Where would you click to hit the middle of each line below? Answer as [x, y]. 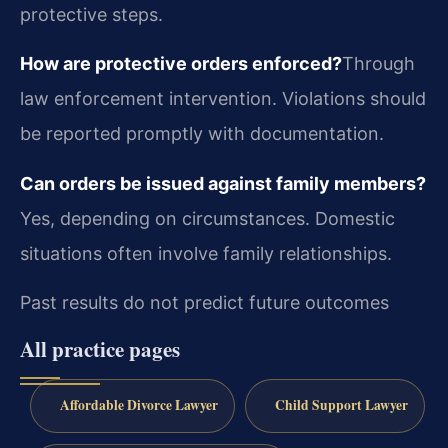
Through [378, 64]
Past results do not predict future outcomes [204, 303]
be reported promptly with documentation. [202, 134]
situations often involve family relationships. [206, 253]
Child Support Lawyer [341, 405]
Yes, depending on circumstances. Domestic [207, 218]
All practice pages [100, 348]
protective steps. [91, 14]
